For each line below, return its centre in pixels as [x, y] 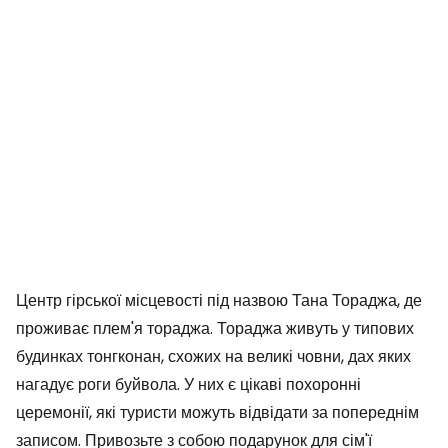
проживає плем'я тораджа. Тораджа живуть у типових [215, 328]
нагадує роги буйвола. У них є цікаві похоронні [188, 384]
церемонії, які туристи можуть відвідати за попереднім [217, 412]
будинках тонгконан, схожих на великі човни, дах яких [213, 356]
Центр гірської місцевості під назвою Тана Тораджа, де [219, 300]
